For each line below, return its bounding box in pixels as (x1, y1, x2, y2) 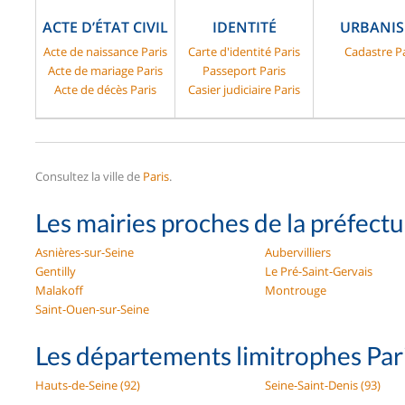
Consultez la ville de (35, 168, 143, 185)
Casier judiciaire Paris (188, 81, 300, 99)
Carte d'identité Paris (188, 43, 300, 61)
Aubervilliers (265, 244, 332, 261)
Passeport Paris (202, 62, 286, 80)
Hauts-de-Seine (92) (35, 377, 140, 394)
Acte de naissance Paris (43, 43, 167, 61)
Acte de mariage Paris (48, 62, 163, 80)
